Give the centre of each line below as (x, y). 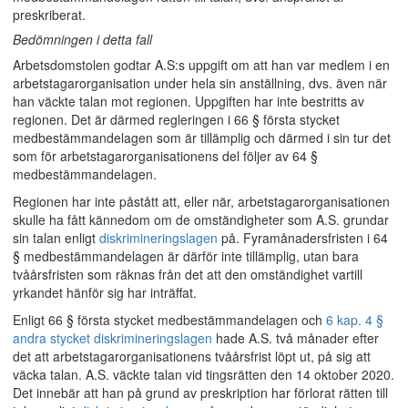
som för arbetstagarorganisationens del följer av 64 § (165, 156)
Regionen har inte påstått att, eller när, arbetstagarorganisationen (201, 201)
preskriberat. (49, 15)
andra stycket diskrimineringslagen (112, 338)
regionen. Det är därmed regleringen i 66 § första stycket (176, 119)
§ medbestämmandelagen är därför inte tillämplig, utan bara (186, 256)
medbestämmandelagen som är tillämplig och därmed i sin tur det (202, 138)
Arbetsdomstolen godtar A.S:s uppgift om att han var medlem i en (201, 65)
